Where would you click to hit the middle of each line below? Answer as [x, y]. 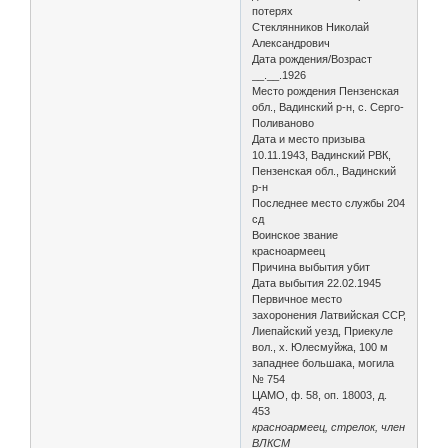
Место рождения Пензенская [326, 90]
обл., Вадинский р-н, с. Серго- [328, 106]
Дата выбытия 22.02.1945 [317, 282]
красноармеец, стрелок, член [329, 426]
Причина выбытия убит [311, 266]
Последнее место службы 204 [329, 202]
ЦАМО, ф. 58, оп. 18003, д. [320, 394]
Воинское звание [295, 234]
